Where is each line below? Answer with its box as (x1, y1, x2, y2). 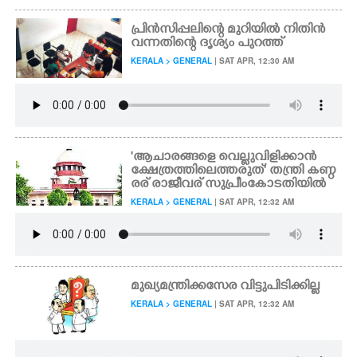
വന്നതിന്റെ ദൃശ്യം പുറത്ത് (131, 36, 284, 52)
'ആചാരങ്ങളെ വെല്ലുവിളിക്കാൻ (131, 150, 317, 166)
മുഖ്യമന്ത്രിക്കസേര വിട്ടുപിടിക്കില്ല (131, 279, 320, 295)
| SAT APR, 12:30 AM (212, 55, 295, 66)
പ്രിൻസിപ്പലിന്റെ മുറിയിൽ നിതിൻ (131, 22, 326, 38)
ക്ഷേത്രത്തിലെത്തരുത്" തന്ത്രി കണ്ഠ (131, 163, 336, 179)
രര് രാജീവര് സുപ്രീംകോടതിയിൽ (131, 177, 327, 193)
